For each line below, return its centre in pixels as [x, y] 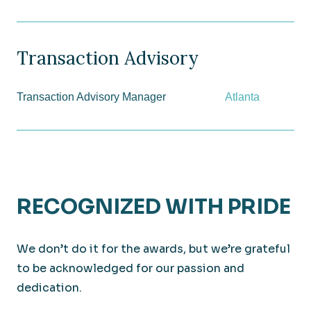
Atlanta [242, 96]
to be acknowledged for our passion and [131, 269]
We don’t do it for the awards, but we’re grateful [153, 249]
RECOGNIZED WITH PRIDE [154, 207]
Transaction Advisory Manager [91, 96]
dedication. [49, 288]
